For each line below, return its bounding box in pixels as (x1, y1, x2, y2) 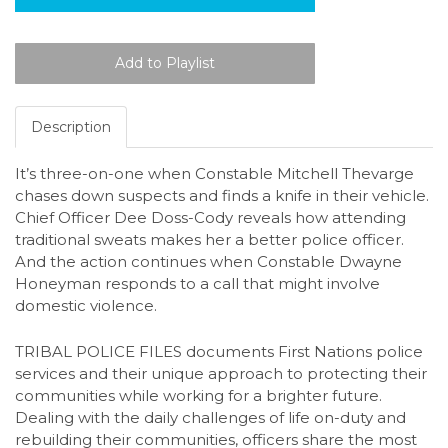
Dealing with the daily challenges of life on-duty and (15, 407, 406, 427)
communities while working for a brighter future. (15, 385, 382, 405)
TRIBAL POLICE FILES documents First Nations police (15, 341, 423, 361)
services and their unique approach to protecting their (15, 363, 427, 383)
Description (31, 118, 111, 137)
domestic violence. (15, 296, 157, 316)
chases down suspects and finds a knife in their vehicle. (15, 186, 429, 206)
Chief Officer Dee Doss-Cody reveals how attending (15, 208, 406, 228)
